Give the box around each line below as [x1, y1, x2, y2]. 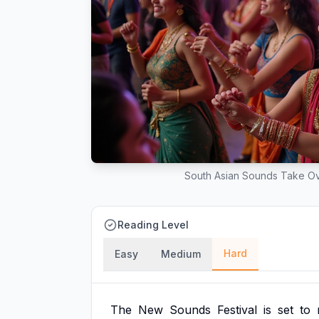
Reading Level [117, 219, 189, 231]
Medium [161, 248, 201, 260]
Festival [217, 303, 257, 317]
